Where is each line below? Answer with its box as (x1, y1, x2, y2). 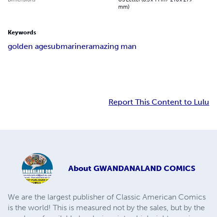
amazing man (89, 42, 137, 51)
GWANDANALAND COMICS (93, 164, 195, 173)
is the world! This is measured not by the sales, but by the (8, 203, 205, 213)
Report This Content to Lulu (108, 97, 209, 107)
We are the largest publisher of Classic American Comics (8, 192, 206, 202)
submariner (47, 42, 89, 51)
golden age (8, 42, 47, 51)
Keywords (8, 29, 36, 36)
